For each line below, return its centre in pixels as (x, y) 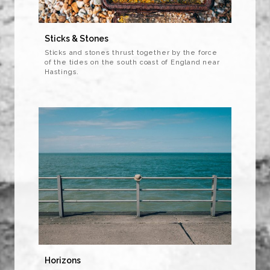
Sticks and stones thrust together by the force (131, 53)
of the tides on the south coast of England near (132, 63)
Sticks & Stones (77, 39)
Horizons (63, 261)
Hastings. (62, 72)
